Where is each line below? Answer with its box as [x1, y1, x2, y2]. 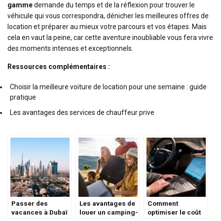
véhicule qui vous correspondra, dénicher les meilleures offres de [7, 11, 209, 20]
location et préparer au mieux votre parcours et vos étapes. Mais [7, 22, 207, 31]
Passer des [11, 199, 48, 207]
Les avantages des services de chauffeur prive [10, 108, 154, 116]
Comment [147, 199, 178, 207]
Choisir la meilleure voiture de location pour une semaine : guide [10, 82, 207, 91]
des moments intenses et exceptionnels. [7, 44, 133, 52]
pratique [10, 93, 36, 101]
